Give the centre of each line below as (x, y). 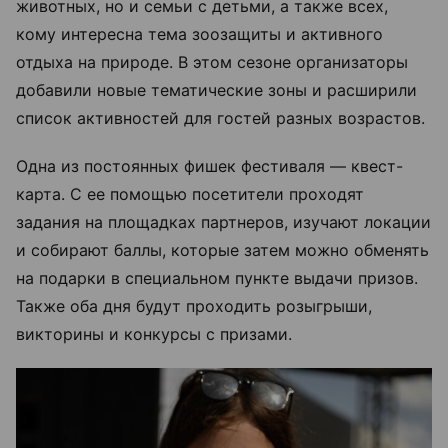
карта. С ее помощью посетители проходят (190, 193)
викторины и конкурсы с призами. (154, 333)
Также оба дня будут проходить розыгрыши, (194, 305)
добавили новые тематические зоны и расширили (216, 89)
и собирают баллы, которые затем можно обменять (222, 249)
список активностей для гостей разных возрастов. (220, 117)
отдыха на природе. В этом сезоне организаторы (212, 61)
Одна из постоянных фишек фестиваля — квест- (209, 165)
